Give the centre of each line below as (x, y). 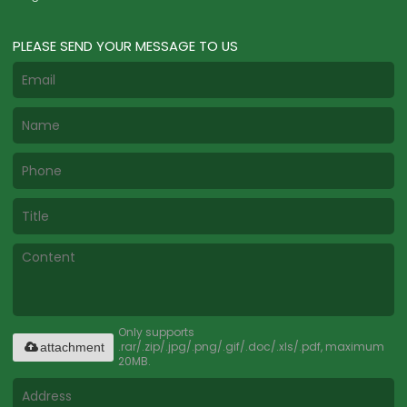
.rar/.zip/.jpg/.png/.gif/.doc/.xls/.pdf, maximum (252, 347)
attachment (73, 347)
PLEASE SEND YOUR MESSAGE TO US (126, 45)
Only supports (157, 333)
